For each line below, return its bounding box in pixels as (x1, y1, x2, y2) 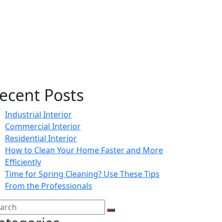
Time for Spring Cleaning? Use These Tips (5, 168, 160, 179)
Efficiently (5, 156, 41, 167)
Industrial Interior (5, 109, 72, 120)
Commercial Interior (5, 120, 81, 132)
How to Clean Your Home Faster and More (5, 144, 163, 156)
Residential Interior (5, 132, 77, 144)
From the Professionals (5, 180, 92, 191)
